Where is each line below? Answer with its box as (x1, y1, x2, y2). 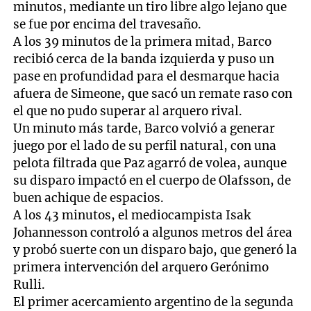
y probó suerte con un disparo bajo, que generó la (13, 242, 298, 258)
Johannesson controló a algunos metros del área (13, 224, 293, 240)
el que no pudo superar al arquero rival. (13, 103, 243, 119)
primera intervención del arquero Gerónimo (13, 259, 269, 275)
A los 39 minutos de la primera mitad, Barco (13, 33, 272, 49)
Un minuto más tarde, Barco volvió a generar (13, 120, 276, 136)
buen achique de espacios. (13, 190, 165, 205)
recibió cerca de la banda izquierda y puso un (13, 51, 275, 67)
